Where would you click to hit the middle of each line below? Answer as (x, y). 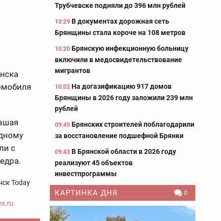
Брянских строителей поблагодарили (133, 124)
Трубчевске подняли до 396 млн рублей (120, 5)
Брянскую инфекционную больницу (130, 48)
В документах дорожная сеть (120, 21)
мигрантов (73, 71)
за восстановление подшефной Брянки (119, 136)
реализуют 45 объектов (94, 163)
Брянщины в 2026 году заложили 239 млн (124, 98)
